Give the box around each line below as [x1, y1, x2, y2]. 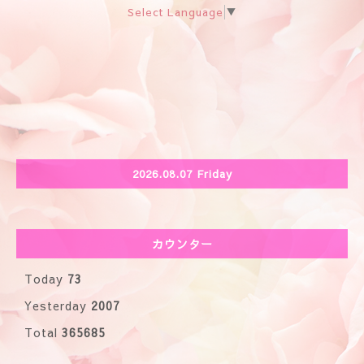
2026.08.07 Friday [132, 166, 232, 181]
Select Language [128, 5, 223, 20]
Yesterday [24, 297, 91, 314]
